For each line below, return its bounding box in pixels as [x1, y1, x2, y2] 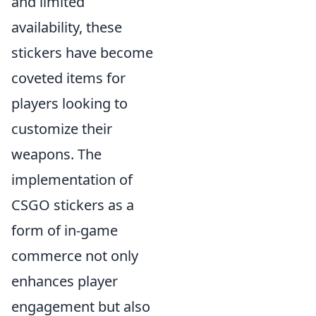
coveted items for [11, 68, 126, 87]
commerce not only [11, 246, 138, 265]
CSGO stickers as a [11, 195, 134, 214]
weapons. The [11, 145, 102, 164]
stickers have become [11, 43, 153, 62]
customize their [11, 119, 112, 138]
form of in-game [11, 221, 118, 240]
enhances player [11, 272, 118, 291]
